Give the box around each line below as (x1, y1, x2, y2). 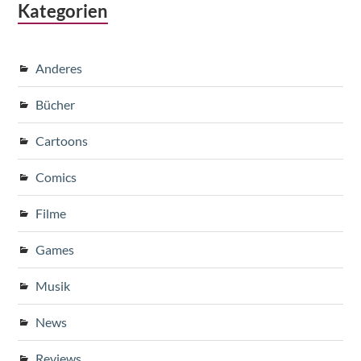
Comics (35, 168, 77, 185)
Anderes (35, 60, 83, 76)
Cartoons (35, 132, 89, 148)
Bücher (35, 96, 76, 112)
